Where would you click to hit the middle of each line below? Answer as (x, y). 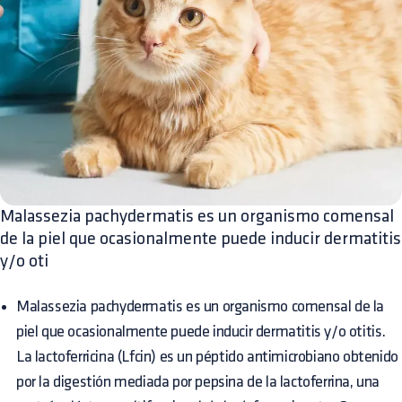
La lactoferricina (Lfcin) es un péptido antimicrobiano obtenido (207, 357)
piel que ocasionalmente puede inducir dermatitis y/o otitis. (201, 332)
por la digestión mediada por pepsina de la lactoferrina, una (198, 382)
